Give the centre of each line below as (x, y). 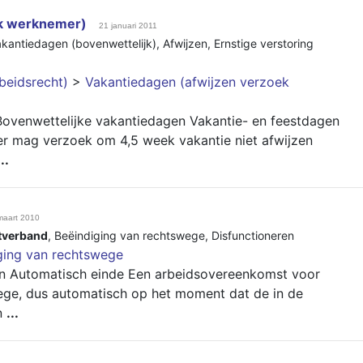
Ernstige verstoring (264, 43)
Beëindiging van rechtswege (130, 235)
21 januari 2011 (128, 26)
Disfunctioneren (253, 235)
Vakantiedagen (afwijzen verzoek (187, 82)
